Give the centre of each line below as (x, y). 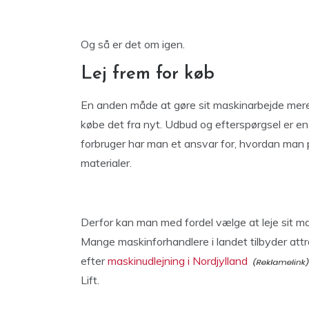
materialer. (106, 163)
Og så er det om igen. (133, 44)
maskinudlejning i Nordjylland (178, 261)
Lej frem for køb (148, 74)
